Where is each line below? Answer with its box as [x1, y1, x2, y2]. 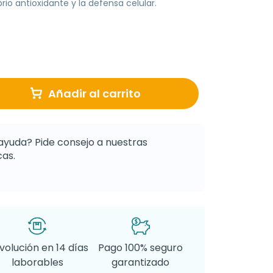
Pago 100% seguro [98, 240, 183, 255]
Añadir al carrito [48, 85, 141, 101]
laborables [11, 255, 63, 269]
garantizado [112, 255, 170, 269]
